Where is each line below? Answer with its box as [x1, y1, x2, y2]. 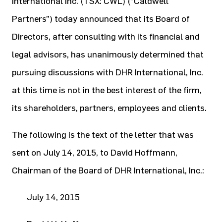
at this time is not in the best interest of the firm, [12, 85, 202, 96]
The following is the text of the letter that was [12, 129, 194, 140]
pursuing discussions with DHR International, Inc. [12, 67, 203, 78]
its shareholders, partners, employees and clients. [12, 103, 207, 113]
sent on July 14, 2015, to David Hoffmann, [12, 147, 177, 158]
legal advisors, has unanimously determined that [12, 49, 204, 60]
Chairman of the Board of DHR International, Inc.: [12, 165, 204, 176]
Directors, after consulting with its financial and [12, 31, 200, 42]
